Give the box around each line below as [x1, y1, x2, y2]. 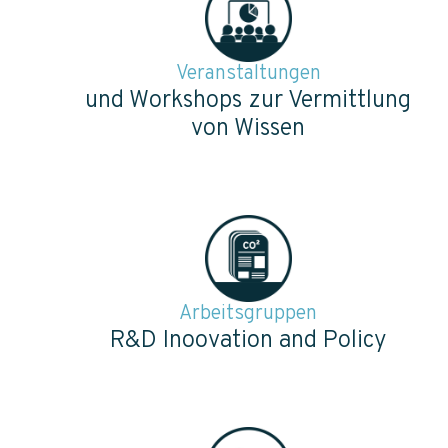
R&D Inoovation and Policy [109, 325, 387, 356]
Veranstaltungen [175, 60, 321, 87]
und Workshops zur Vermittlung [85, 85, 411, 116]
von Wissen [191, 113, 305, 144]
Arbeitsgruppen [179, 300, 317, 327]
